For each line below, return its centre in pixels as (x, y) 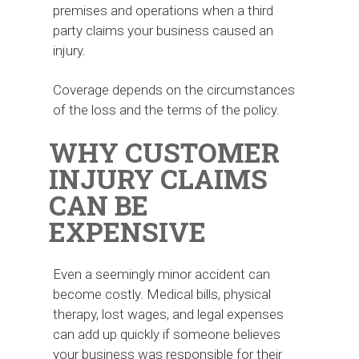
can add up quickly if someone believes (167, 334)
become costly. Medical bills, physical (162, 294)
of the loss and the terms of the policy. (167, 109)
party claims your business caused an (163, 30)
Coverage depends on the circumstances (174, 89)
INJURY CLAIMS (158, 178)
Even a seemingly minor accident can (162, 274)
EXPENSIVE (127, 231)
